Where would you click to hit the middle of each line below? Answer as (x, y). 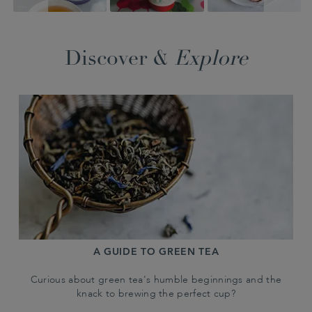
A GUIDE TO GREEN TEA (156, 251)
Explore (211, 60)
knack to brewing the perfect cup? (156, 294)
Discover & (119, 60)
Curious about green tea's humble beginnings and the (156, 280)
